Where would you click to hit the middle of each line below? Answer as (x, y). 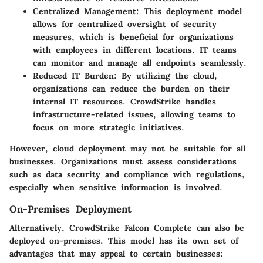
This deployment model (190, 11)
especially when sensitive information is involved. (116, 188)
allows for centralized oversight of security (125, 24)
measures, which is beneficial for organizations (133, 37)
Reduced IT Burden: (75, 76)
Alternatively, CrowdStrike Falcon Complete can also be (127, 228)
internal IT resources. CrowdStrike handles (124, 102)
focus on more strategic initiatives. (109, 128)
